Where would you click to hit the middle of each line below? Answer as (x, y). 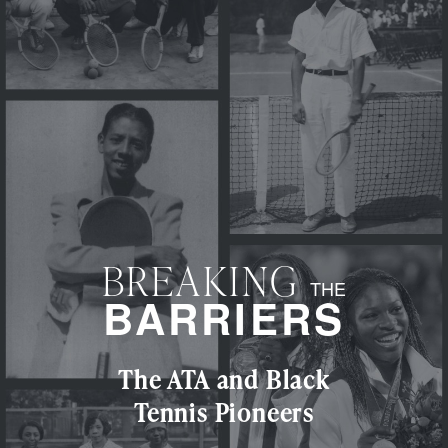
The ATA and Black (224, 380)
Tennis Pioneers (223, 413)
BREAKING (200, 281)
